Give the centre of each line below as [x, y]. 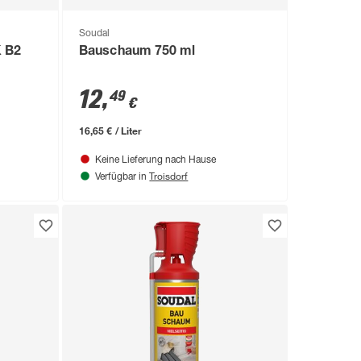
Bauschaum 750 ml [137, 52]
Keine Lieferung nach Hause [156, 160]
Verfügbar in [122, 177]
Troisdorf [169, 175]
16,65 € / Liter [110, 130]
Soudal [95, 33]
